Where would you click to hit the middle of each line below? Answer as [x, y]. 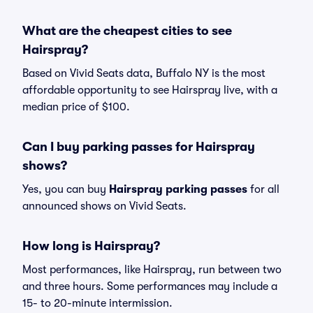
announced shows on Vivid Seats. [104, 206]
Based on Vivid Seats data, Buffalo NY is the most [144, 73]
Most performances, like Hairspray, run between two [152, 270]
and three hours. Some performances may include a [150, 286]
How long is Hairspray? [91, 246]
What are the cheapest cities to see [127, 31]
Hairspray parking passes [178, 189]
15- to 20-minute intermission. [97, 303]
